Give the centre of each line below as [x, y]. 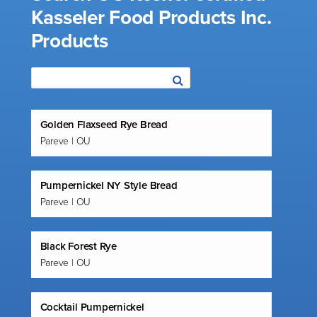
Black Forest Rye [78, 246]
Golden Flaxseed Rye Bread [104, 125]
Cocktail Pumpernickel [92, 307]
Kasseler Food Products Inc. [151, 18]
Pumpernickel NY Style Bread [109, 185]
